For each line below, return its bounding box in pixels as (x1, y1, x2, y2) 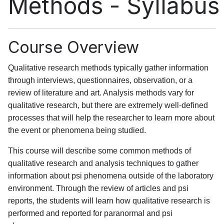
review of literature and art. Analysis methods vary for (8, 88, 194, 97)
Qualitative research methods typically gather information (8, 63, 208, 72)
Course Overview (8, 37, 139, 57)
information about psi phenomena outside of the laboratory (8, 171, 213, 180)
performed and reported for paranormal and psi (8, 209, 172, 218)
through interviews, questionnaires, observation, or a (8, 76, 192, 85)
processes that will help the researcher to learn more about (8, 113, 214, 122)
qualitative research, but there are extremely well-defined (8, 101, 208, 110)
